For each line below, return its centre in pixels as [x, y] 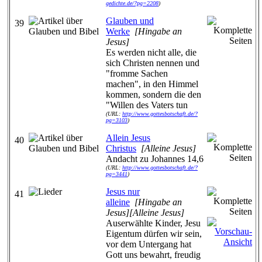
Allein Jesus [128, 138]
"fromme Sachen [137, 73]
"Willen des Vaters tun [147, 105]
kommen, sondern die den [154, 94]
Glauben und [130, 21]
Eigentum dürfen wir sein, [154, 234]
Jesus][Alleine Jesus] [145, 213]
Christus [121, 148]
